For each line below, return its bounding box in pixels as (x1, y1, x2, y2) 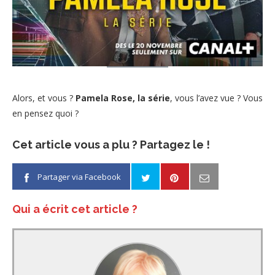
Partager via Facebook (37, 171, 121, 183)
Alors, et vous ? (12, 92, 76, 104)
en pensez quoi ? (12, 107, 79, 120)
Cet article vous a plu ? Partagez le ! (12, 138, 210, 152)
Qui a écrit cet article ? (12, 203, 137, 216)
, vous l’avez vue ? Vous (170, 92, 263, 104)
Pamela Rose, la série (76, 92, 170, 104)
